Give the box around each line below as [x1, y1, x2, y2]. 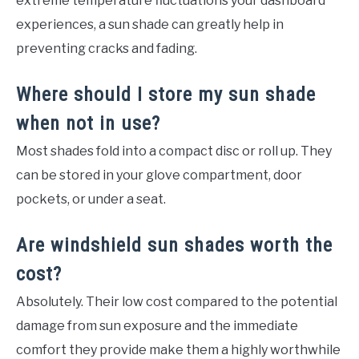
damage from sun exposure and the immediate [16, 317, 298, 333]
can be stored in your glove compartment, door [16, 167, 302, 183]
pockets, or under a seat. [16, 191, 166, 207]
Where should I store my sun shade [16, 83, 316, 106]
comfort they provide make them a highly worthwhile [16, 341, 341, 357]
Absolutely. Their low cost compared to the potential [16, 293, 337, 309]
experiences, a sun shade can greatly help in [16, 16, 284, 32]
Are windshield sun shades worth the [16, 233, 333, 256]
